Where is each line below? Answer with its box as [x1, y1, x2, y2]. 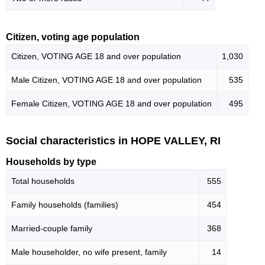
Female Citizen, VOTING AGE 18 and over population [11, 99, 212, 109]
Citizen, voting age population [6, 32, 140, 43]
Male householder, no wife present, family [11, 247, 167, 257]
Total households [11, 176, 75, 186]
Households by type [6, 157, 96, 167]
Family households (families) [11, 200, 118, 209]
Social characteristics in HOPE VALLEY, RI [6, 135, 221, 147]
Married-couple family [11, 224, 92, 233]
